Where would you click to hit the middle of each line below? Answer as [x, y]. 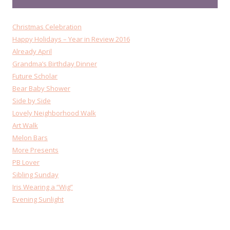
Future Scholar [35, 76]
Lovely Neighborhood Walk [54, 113]
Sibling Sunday [35, 175]
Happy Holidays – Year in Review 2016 [71, 39]
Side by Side [32, 101]
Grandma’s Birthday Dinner [55, 64]
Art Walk [25, 125]
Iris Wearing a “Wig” [43, 187]
